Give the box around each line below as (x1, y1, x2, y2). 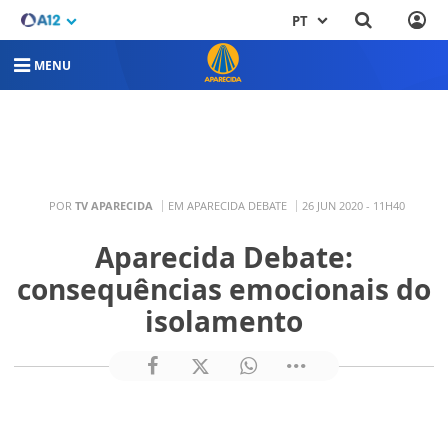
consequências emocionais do (17, 270, 431, 308)
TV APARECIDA (74, 197, 153, 213)
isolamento (145, 302, 303, 340)
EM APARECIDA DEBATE (167, 197, 287, 213)
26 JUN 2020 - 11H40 (301, 197, 405, 213)
